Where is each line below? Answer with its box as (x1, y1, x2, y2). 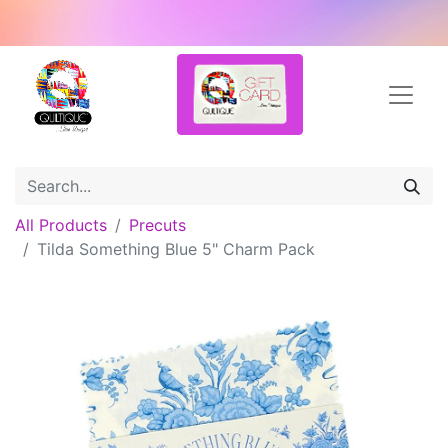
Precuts (129, 215, 186, 235)
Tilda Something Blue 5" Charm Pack (37, 239, 315, 259)
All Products (15, 215, 107, 235)
